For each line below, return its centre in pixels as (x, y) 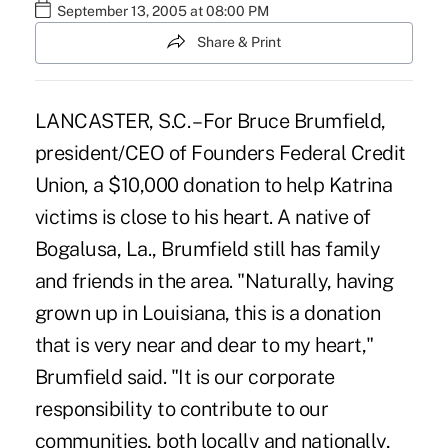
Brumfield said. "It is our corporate (184, 376)
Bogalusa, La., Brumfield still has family (207, 248)
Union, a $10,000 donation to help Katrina (213, 184)
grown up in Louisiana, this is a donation (207, 312)
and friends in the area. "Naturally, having (214, 280)
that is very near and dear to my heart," (204, 344)
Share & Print (239, 42)
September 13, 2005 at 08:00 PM (162, 11)
